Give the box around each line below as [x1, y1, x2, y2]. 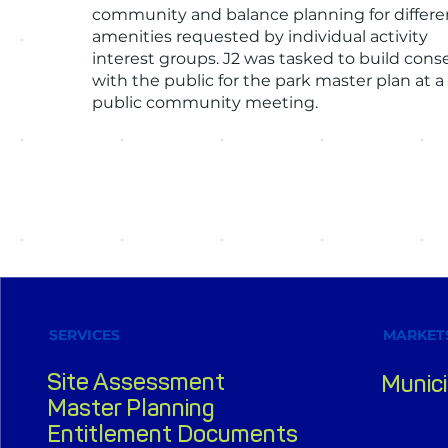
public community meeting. [92, 93, 319, 112]
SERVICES [48, 326, 120, 344]
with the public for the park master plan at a [92, 71, 445, 90]
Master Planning [46, 393, 215, 422]
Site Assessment [46, 367, 225, 396]
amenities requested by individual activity [92, 27, 429, 46]
